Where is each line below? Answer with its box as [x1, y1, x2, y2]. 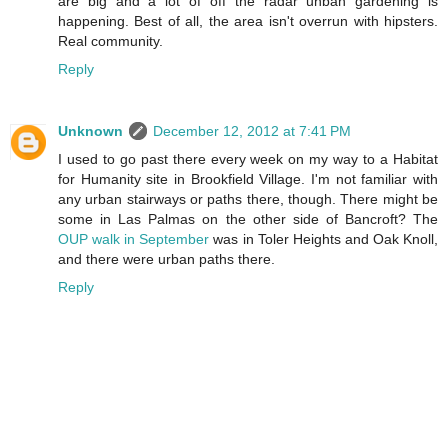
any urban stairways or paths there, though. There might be [58, 191, 438, 208]
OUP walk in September [58, 231, 210, 248]
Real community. [58, 33, 163, 50]
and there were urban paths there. [58, 251, 275, 268]
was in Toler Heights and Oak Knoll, [209, 231, 439, 248]
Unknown [58, 123, 123, 140]
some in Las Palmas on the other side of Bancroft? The [58, 211, 438, 228]
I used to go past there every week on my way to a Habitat [58, 151, 438, 168]
